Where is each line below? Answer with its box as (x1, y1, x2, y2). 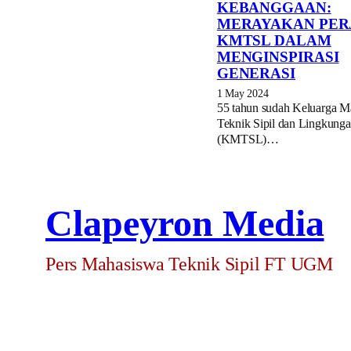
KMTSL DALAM (216, 32, 331, 49)
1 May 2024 (216, 87, 269, 100)
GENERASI (216, 65, 295, 81)
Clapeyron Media (45, 202, 324, 244)
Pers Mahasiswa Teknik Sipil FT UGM (45, 254, 333, 274)
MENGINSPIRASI (216, 49, 339, 65)
